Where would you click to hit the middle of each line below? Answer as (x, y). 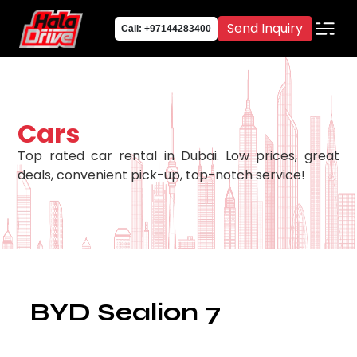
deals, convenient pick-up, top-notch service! (162, 175)
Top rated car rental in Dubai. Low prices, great (178, 155)
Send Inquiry (265, 28)
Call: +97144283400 (166, 28)
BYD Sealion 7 (126, 312)
